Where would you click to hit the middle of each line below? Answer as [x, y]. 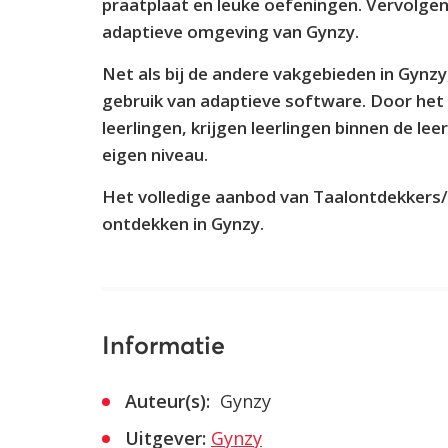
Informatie [163, 346]
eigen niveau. [155, 154]
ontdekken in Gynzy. [183, 223]
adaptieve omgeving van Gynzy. [230, 31]
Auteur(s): [167, 401]
